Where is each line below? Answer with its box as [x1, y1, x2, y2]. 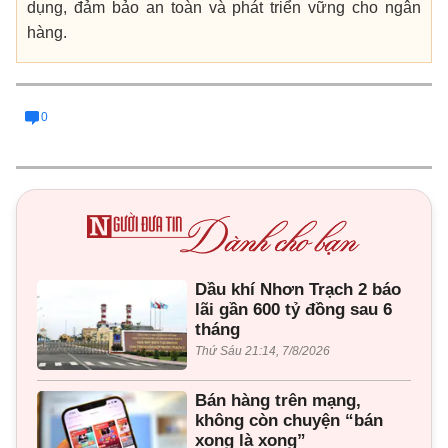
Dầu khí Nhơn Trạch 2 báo [195, 279, 401, 299]
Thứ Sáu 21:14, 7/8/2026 [195, 343, 330, 358]
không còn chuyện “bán [195, 410, 383, 430]
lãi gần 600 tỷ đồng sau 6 [195, 299, 392, 319]
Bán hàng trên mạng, [195, 390, 361, 410]
